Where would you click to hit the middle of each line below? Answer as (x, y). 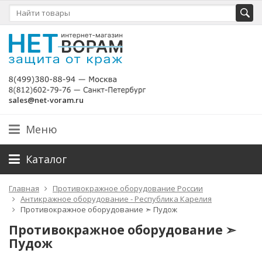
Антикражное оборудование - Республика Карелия (116, 199)
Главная (24, 188)
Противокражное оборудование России (128, 188)
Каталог (46, 159)
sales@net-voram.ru (46, 100)
